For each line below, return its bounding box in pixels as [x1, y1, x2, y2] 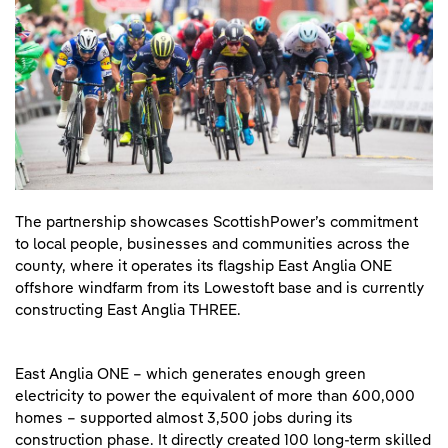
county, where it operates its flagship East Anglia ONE [15, 258, 392, 274]
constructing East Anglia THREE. [15, 302, 241, 318]
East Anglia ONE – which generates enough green [15, 366, 366, 382]
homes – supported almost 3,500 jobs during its [15, 410, 353, 426]
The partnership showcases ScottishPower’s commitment [15, 214, 418, 230]
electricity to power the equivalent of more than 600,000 [15, 388, 415, 404]
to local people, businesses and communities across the [15, 236, 410, 252]
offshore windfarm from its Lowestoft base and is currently [15, 280, 424, 296]
